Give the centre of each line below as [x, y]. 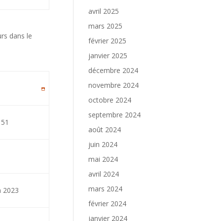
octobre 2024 [110, 100]
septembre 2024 [115, 115]
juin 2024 [103, 144]
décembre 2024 [113, 70]
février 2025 [108, 41]
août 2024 [105, 129]
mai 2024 [103, 159]
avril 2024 [104, 174]
